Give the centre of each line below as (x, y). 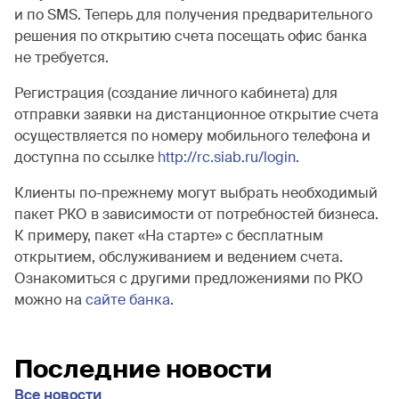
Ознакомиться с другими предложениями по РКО (189, 278)
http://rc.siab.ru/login (227, 157)
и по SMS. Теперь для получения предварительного (193, 15)
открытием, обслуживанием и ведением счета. (179, 257)
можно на (50, 300)
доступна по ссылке (86, 157)
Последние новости (143, 369)
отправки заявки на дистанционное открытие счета (196, 114)
